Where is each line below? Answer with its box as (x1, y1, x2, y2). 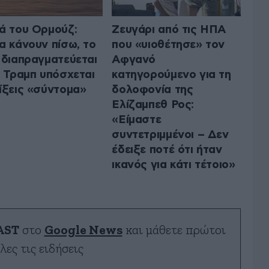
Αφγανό (112, 53, 156, 65)
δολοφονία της (112, 83, 193, 95)
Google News (44, 223, 122, 237)
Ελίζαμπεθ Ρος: (112, 98, 194, 110)
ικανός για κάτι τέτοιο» (112, 159, 235, 171)
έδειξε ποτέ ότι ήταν (112, 144, 222, 156)
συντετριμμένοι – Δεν (112, 128, 229, 141)
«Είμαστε (112, 113, 162, 125)
